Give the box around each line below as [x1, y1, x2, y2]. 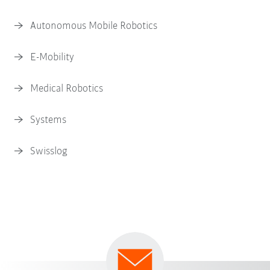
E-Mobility [30, 52, 75, 64]
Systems [30, 115, 67, 127]
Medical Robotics [30, 83, 104, 95]
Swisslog [30, 146, 68, 158]
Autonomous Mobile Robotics [30, 20, 158, 33]
